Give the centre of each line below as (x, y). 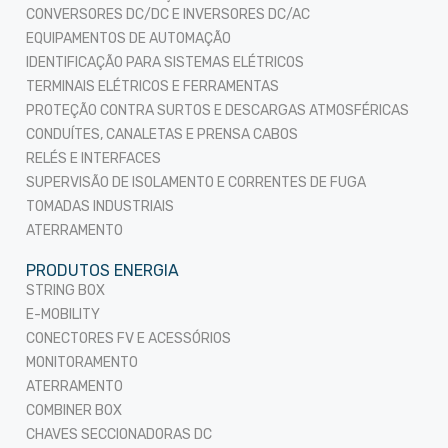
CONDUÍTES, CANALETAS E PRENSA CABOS (162, 135)
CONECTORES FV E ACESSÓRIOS (128, 339)
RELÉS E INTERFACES (93, 159)
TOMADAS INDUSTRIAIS (100, 207)
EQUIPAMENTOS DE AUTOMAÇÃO (128, 39)
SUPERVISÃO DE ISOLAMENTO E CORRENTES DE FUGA (196, 183)
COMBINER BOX (74, 411)
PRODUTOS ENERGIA (102, 271)
